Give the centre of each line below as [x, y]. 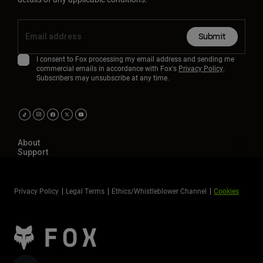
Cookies [226, 191]
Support [33, 152]
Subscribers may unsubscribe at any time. [103, 78]
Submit [212, 37]
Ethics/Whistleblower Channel [159, 191]
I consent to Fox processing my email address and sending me [135, 59]
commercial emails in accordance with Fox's [107, 68]
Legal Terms [85, 191]
